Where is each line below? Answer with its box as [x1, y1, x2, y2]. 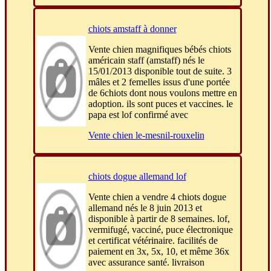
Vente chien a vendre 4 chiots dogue [88, 192, 226, 203]
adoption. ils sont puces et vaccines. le [88, 99, 233, 109]
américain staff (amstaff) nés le [88, 55, 204, 66]
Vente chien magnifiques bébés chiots [88, 44, 231, 55]
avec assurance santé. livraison [88, 257, 204, 268]
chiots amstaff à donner [88, 24, 177, 34]
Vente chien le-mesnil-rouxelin [88, 130, 204, 141]
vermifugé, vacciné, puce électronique [88, 224, 233, 235]
